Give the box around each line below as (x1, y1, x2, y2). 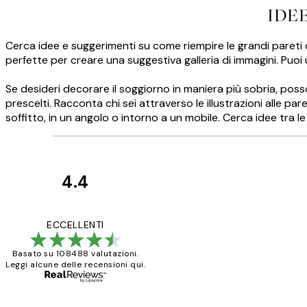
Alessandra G (206, 280, 262, 292)
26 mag (206, 269, 237, 281)
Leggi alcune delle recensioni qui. (5, 259, 145, 271)
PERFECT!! (233, 217, 277, 230)
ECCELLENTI (47, 219, 104, 232)
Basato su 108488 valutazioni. (12, 248, 139, 260)
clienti (145, 227, 195, 249)
